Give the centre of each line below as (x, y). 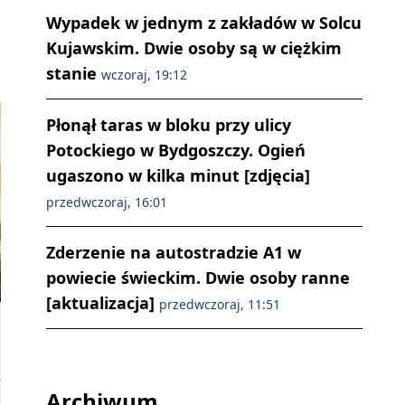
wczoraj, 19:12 (144, 75)
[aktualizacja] (103, 303)
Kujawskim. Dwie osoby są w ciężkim (194, 48)
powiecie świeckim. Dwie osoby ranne (198, 278)
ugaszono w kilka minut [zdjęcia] (178, 176)
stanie (74, 74)
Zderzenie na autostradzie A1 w (174, 253)
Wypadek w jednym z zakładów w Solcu (204, 23)
